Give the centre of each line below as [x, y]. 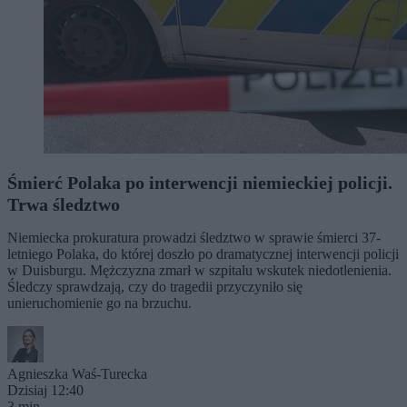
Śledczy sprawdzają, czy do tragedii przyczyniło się [155, 286]
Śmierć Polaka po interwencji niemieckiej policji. [200, 182]
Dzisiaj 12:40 [45, 390]
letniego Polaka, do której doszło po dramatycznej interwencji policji [203, 253]
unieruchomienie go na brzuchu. [99, 303]
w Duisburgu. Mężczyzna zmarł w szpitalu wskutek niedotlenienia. [199, 270]
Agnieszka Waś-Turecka [77, 373]
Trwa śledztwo [64, 204]
